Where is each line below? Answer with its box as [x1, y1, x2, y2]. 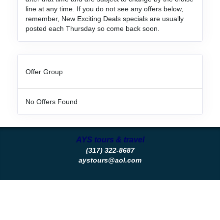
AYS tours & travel [76, 136, 144, 144]
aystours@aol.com [79, 156, 141, 164]
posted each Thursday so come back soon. [25, 25, 160, 32]
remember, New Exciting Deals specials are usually [25, 15, 184, 23]
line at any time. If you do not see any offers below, [25, 5, 183, 13]
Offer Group [25, 67, 63, 76]
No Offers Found [25, 98, 78, 106]
